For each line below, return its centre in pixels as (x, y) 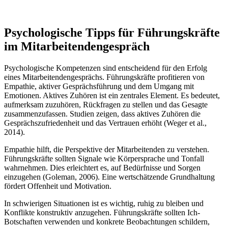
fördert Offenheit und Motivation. (58, 186)
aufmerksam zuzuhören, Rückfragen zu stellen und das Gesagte (106, 104)
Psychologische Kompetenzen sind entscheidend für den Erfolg (106, 68)
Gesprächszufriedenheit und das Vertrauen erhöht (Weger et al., (105, 123)
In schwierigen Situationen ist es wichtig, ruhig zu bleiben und (104, 203)
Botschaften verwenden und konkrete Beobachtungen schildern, (107, 221)
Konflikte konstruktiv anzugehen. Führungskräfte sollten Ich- (102, 212)
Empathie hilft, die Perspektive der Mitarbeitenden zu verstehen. (107, 149)
